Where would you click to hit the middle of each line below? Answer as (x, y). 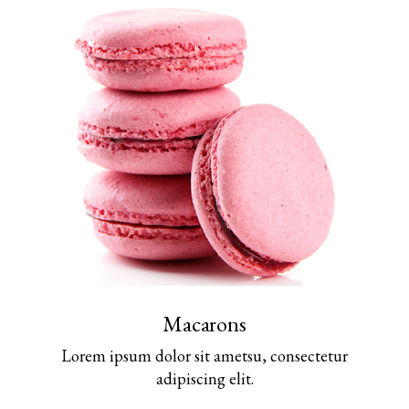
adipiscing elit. (204, 378)
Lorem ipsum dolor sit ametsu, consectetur (204, 355)
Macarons (204, 323)
